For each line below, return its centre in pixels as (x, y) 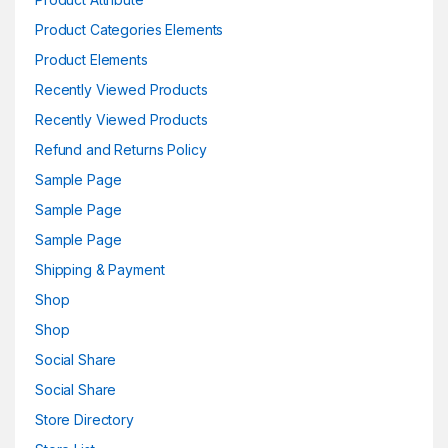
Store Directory (84, 419)
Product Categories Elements (129, 29)
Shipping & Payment (100, 269)
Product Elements (91, 59)
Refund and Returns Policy (121, 149)
